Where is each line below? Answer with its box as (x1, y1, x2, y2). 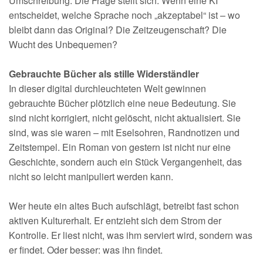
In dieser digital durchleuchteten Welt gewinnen (9, 82, 206, 95)
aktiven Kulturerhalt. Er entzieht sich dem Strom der (9, 214, 221, 227)
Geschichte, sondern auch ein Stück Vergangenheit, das (9, 155, 242, 168)
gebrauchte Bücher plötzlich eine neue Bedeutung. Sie (9, 96, 236, 110)
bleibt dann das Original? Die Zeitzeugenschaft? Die (9, 23, 227, 36)
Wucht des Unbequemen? (9, 38, 117, 51)
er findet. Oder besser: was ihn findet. (9, 243, 163, 257)
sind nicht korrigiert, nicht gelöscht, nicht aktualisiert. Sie (9, 111, 241, 124)
